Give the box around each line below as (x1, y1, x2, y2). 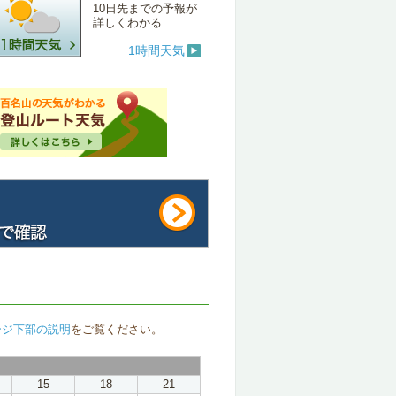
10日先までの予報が (92, 2, 197, 15)
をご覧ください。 (71, 323, 163, 336)
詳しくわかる (92, 16, 162, 29)
